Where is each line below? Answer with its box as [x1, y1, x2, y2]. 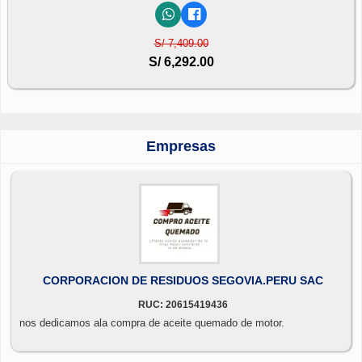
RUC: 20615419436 [137, 298, 228, 310]
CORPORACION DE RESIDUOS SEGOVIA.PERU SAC [42, 273, 323, 287]
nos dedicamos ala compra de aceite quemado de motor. [19, 316, 284, 329]
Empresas [146, 137, 216, 154]
